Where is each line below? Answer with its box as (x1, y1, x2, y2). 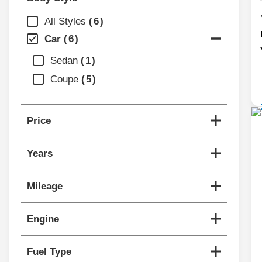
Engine (27, 213, 59, 225)
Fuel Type (27, 246, 71, 257)
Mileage (27, 180, 63, 192)
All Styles (44, 15, 86, 27)
